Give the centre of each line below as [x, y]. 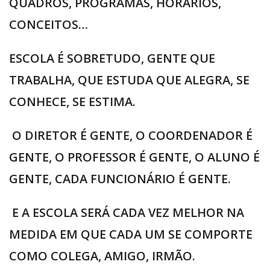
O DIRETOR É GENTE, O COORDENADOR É [131, 136]
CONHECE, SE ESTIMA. [72, 102]
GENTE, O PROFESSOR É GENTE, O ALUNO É [134, 157]
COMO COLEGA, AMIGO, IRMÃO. [102, 256]
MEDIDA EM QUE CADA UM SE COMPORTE [131, 234]
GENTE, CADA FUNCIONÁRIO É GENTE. [120, 179]
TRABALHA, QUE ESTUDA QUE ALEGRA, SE [129, 80]
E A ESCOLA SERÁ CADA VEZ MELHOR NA [127, 213]
